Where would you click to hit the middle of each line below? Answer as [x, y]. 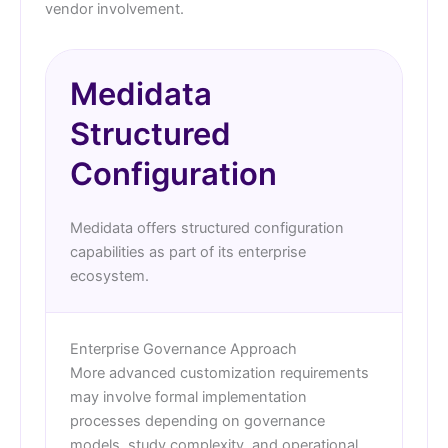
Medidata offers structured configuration [207, 228]
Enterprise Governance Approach [183, 349]
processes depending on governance [197, 421]
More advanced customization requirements [219, 373]
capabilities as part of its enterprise [188, 252]
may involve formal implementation [188, 397]
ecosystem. [109, 276]
